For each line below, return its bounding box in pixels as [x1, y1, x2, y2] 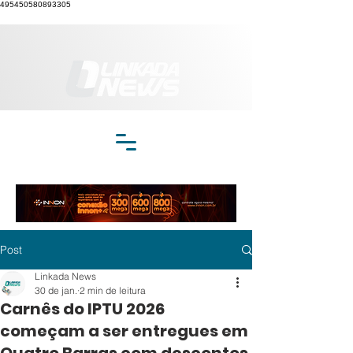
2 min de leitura [80, 284, 146, 296]
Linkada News [35, 270, 96, 282]
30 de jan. [35, 284, 77, 296]
